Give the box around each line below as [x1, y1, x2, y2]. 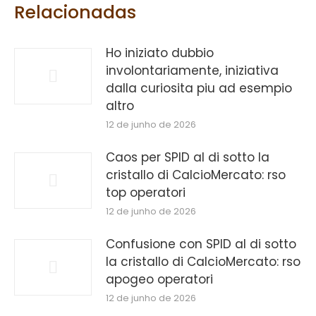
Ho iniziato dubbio [106, 44, 214, 62]
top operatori [106, 184, 186, 202]
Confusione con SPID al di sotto [106, 236, 296, 253]
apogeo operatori [106, 271, 213, 288]
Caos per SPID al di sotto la [106, 149, 269, 166]
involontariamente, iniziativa [106, 62, 279, 80]
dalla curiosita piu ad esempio [106, 80, 292, 97]
